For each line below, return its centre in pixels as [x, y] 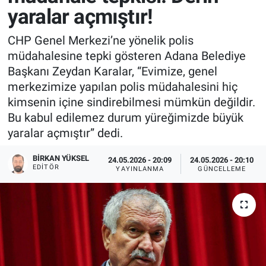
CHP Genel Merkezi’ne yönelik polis [100, 40]
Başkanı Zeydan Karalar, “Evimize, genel [112, 71]
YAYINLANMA [140, 169]
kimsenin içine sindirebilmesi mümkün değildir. [131, 102]
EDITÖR [46, 167]
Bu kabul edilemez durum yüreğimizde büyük [125, 117]
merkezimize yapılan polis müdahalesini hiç [122, 86]
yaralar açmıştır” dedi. [65, 133]
